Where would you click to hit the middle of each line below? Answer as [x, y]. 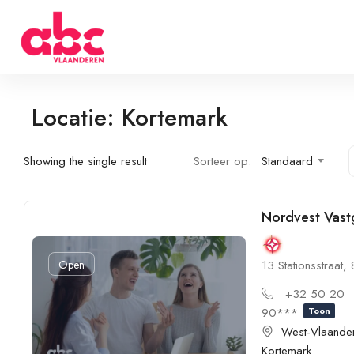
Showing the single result [85, 161]
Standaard [288, 161]
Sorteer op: [223, 161]
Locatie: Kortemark [130, 117]
